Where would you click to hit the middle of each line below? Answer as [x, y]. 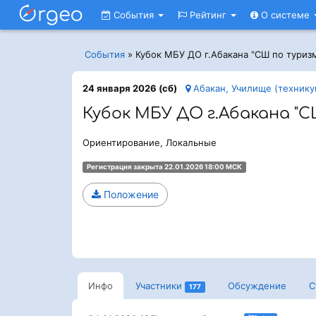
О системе [285, 15]
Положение [130, 194]
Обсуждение [257, 286]
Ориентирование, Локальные [150, 142]
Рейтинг [208, 15]
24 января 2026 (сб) [130, 88]
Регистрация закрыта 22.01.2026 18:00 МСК [164, 167]
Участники [159, 286]
